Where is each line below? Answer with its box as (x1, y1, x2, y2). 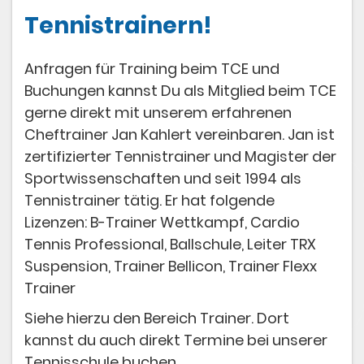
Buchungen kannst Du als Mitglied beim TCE (24, 80, 336, 102)
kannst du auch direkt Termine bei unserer (24, 330, 327, 351)
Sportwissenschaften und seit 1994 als (24, 168, 301, 189)
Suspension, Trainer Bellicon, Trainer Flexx (24, 256, 317, 277)
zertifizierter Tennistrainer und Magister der (24, 146, 336, 167)
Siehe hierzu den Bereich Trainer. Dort (24, 308, 289, 329)
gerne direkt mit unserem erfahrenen (24, 102, 292, 123)
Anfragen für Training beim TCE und (24, 58, 279, 80)
